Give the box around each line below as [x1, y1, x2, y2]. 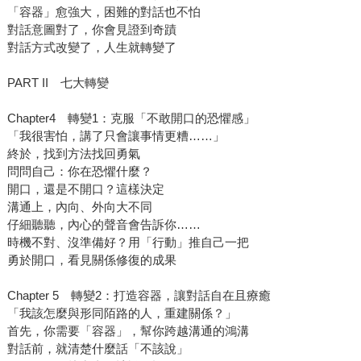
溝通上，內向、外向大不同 [6, 200, 152, 214]
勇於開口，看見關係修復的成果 [6, 253, 176, 268]
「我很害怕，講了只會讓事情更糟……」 [6, 129, 225, 143]
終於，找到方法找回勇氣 [6, 147, 140, 161]
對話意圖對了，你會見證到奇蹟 [6, 23, 176, 37]
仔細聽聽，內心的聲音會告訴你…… [6, 218, 201, 232]
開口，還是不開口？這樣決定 [6, 182, 164, 197]
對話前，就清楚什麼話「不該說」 [6, 342, 189, 356]
